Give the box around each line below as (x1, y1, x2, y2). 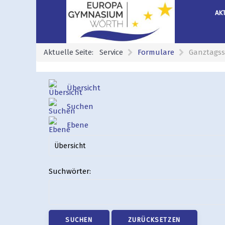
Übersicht (67, 83, 100, 93)
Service (99, 48, 123, 57)
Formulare (138, 48, 174, 57)
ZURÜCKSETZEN (128, 216, 181, 224)
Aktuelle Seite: (44, 48, 97, 57)
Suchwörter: (49, 167, 91, 176)
